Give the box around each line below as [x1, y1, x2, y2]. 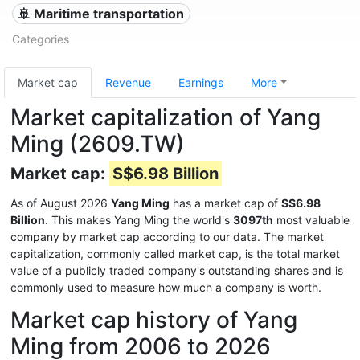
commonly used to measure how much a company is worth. [10, 280, 321, 294]
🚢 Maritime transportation [18, 6, 185, 22]
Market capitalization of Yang [10, 104, 321, 131]
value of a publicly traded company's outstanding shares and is [10, 264, 343, 277]
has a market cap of [170, 196, 281, 210]
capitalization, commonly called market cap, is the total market [10, 247, 340, 260]
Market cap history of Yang [10, 306, 297, 333]
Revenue [105, 76, 151, 89]
